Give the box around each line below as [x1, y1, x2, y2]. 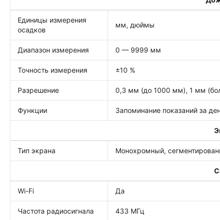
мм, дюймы [115, 21, 155, 29]
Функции [18, 106, 47, 114]
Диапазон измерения [18, 46, 89, 54]
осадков [18, 26, 46, 34]
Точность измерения [18, 66, 87, 74]
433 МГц [115, 207, 144, 215]
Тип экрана [18, 146, 55, 155]
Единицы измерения [18, 16, 86, 24]
